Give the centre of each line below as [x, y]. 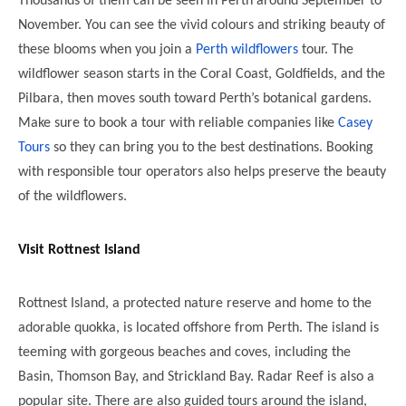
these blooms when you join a [107, 49]
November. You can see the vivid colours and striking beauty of [202, 25]
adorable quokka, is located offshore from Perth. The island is [198, 328]
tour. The [326, 49]
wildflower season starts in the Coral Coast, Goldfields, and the [202, 74]
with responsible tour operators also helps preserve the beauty [202, 172]
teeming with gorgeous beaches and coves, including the [184, 352]
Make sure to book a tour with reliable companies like [178, 123]
